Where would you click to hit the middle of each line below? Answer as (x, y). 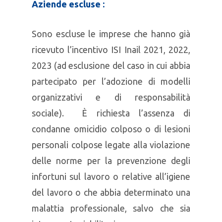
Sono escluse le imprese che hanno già (111, 34)
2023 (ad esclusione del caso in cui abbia (111, 65)
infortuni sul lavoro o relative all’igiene (111, 176)
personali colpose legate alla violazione (111, 145)
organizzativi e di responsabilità (111, 97)
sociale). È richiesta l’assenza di (111, 113)
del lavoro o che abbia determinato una (111, 192)
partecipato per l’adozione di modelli (111, 81)
